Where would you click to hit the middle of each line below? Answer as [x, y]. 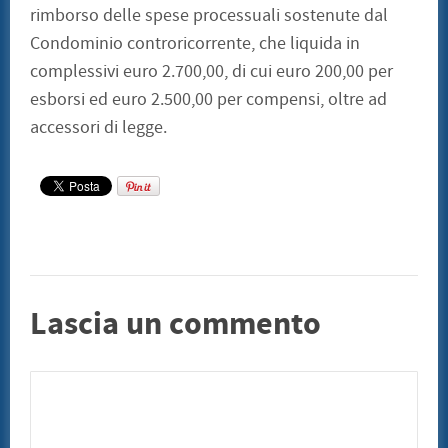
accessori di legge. [98, 128]
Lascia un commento [175, 324]
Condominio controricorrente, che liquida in [195, 44]
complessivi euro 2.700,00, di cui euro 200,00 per [211, 72]
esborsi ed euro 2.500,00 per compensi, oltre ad [208, 100]
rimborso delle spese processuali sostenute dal [209, 16]
